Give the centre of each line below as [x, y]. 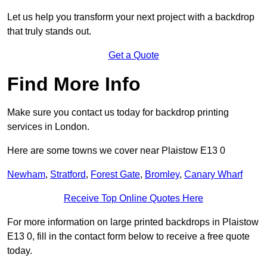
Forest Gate [115, 175]
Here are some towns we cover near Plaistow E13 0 [116, 151]
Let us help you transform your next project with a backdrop [131, 17]
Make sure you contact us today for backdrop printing [118, 113]
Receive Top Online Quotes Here [133, 198]
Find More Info [74, 84]
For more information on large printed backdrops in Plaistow [133, 222]
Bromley [162, 175]
